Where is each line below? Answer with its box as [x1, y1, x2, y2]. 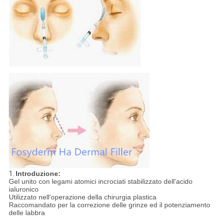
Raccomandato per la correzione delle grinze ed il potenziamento [8, 201, 210, 209]
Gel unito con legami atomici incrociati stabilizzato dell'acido [8, 177, 193, 186]
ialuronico [8, 185, 39, 194]
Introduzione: [15, 170, 61, 178]
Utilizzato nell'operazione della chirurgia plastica [8, 193, 156, 201]
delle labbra [8, 209, 45, 217]
